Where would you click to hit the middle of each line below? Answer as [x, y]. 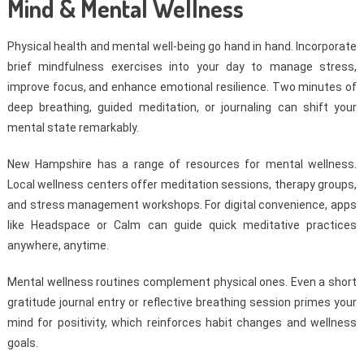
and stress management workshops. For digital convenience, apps [182, 205]
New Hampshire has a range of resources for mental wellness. [182, 165]
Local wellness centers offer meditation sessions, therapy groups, [182, 185]
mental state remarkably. [73, 128]
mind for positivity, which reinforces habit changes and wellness [182, 323]
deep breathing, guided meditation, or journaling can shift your [182, 108]
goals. [22, 343]
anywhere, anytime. [58, 246]
